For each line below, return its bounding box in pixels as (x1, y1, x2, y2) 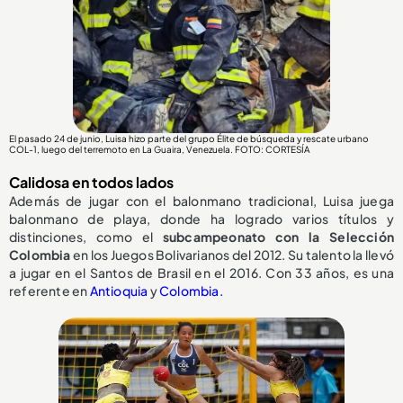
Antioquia (89, 282, 148, 300)
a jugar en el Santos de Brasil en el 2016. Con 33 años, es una (9, 264, 394, 282)
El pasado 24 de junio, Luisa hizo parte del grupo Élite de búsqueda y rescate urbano (9, 133, 369, 145)
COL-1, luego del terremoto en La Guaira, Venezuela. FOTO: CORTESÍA (9, 144, 310, 156)
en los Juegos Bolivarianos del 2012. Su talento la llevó (70, 246, 394, 264)
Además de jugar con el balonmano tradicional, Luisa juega (9, 193, 394, 210)
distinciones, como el (9, 228, 163, 246)
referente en (9, 282, 90, 300)
